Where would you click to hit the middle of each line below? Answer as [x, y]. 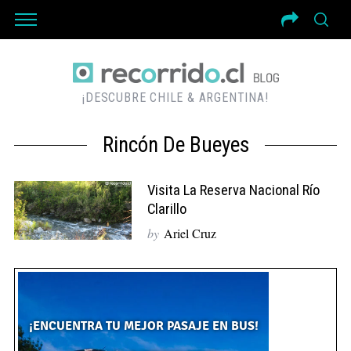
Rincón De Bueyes [175, 145]
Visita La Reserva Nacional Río [233, 190]
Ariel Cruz [190, 233]
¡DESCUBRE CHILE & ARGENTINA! [175, 98]
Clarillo [166, 209]
